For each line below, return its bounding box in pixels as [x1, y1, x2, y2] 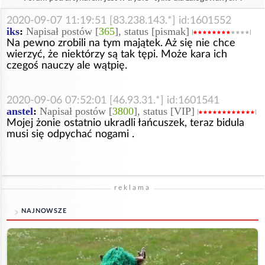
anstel [7, 105, 33, 118]
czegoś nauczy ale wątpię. [7, 60, 127, 71]
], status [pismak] [115, 25, 192, 38]
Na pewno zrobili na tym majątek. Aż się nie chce [7, 38, 235, 49]
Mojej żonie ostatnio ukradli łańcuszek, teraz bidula [7, 118, 244, 128]
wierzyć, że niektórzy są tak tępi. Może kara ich [7, 49, 227, 60]
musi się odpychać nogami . [7, 129, 134, 140]
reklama [114, 184, 151, 192]
